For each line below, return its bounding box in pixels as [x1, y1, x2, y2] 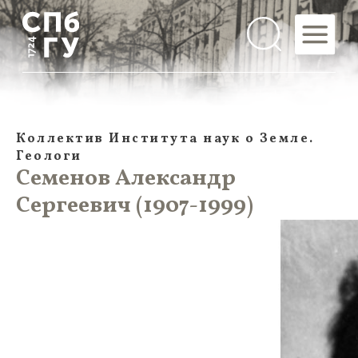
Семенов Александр [16, 163, 236, 194]
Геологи [16, 148, 82, 165]
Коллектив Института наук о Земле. [16, 130, 315, 148]
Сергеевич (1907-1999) [16, 190, 253, 221]
